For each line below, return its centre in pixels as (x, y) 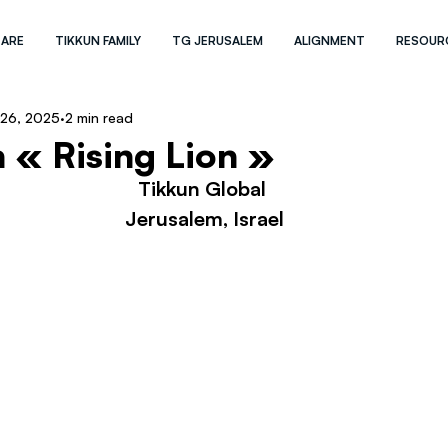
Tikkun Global (204, 188)
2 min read (99, 117)
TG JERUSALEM (218, 40)
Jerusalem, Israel (204, 218)
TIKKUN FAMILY (98, 40)
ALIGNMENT (330, 40)
